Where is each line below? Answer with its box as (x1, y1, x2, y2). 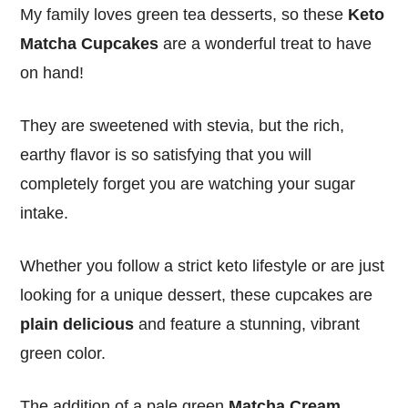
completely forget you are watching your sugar (20, 174, 356, 193)
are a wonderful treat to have (158, 34, 372, 53)
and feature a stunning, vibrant (134, 314, 361, 333)
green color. (20, 343, 107, 362)
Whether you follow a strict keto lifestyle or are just (20, 256, 385, 275)
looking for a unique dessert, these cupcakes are (20, 285, 373, 304)
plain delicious (20, 314, 135, 333)
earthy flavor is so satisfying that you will (20, 145, 312, 164)
